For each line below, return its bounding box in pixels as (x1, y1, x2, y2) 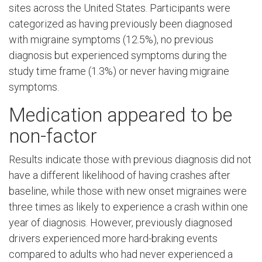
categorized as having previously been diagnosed (9, 18, 232, 30)
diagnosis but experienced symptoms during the (9, 49, 227, 62)
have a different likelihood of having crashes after (9, 169, 230, 182)
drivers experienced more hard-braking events (9, 232, 218, 245)
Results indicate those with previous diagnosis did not (9, 153, 251, 166)
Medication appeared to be (9, 103, 232, 126)
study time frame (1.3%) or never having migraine (9, 65, 229, 78)
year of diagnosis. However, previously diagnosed (9, 216, 232, 229)
